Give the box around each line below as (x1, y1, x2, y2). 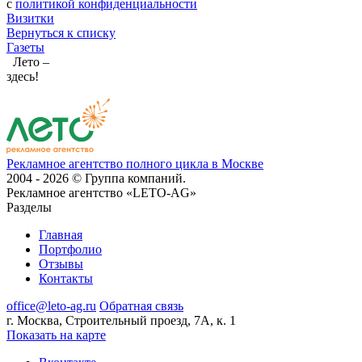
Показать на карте (6, 327, 106, 342)
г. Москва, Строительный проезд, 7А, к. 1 (6, 313, 236, 327)
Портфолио (39, 242, 102, 256)
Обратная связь (99, 298, 183, 313)
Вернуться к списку (6, 26, 116, 40)
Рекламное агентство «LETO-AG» (6, 185, 196, 200)
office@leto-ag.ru (6, 298, 96, 313)
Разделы (6, 200, 52, 214)
